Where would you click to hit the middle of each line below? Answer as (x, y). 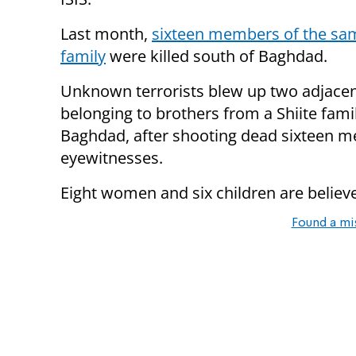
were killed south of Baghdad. (217, 56)
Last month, (106, 33)
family (83, 56)
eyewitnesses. (112, 157)
